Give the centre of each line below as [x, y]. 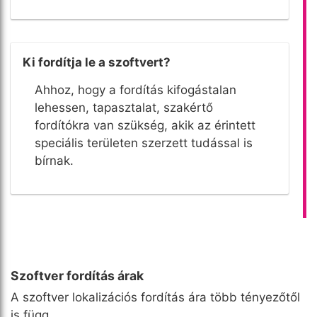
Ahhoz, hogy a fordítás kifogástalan [136, 90]
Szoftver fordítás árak [77, 275]
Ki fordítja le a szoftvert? [97, 62]
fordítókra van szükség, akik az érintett [145, 125]
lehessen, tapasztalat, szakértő [124, 107]
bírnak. [54, 160]
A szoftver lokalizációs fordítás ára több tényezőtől [155, 297]
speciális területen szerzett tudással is [144, 143]
